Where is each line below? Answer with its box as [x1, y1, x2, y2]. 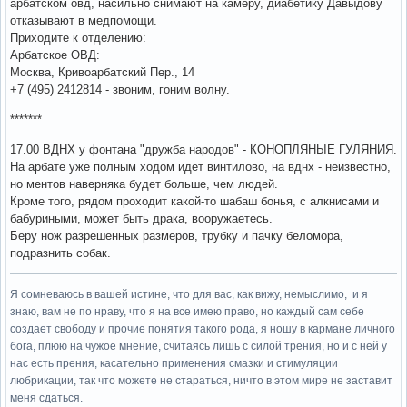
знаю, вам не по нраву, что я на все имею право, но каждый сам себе [10, 305, 364, 319]
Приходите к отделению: [10, 31, 146, 45]
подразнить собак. [10, 246, 111, 261]
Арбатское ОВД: [10, 48, 100, 63]
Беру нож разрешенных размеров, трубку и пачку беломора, [10, 229, 343, 243]
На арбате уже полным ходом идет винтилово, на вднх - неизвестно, [10, 160, 391, 174]
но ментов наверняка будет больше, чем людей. [10, 177, 278, 192]
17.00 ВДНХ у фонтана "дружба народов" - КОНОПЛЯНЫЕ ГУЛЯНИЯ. [10, 143, 397, 157]
